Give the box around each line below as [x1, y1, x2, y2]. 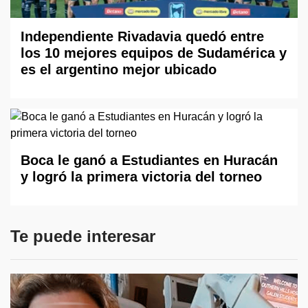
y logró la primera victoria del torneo [21, 168, 262, 184]
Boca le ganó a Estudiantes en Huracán [21, 152, 278, 168]
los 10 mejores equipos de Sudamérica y [21, 45, 287, 60]
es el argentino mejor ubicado [21, 61, 217, 77]
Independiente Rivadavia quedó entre [21, 28, 264, 44]
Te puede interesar [10, 226, 155, 245]
